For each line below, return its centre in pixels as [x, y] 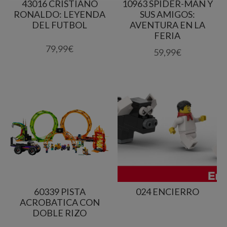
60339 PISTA [60, 192]
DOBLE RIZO [60, 213]
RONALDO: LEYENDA [60, 14]
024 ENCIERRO [167, 192]
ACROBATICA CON [60, 202]
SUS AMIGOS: [167, 14]
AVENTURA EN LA [167, 25]
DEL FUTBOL [60, 25]
